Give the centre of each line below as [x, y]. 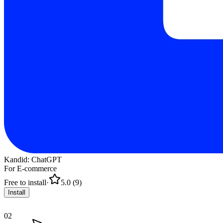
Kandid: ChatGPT [33, 160]
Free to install [25, 183]
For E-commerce [30, 169]
